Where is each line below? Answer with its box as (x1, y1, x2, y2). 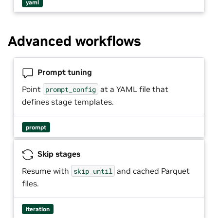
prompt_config (45, 84, 96, 94)
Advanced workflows (8, 32, 141, 50)
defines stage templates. (22, 96, 114, 107)
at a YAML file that (98, 84, 168, 94)
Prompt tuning (36, 67, 92, 77)
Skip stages (36, 148, 80, 159)
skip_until (73, 166, 112, 176)
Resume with (22, 165, 71, 176)
